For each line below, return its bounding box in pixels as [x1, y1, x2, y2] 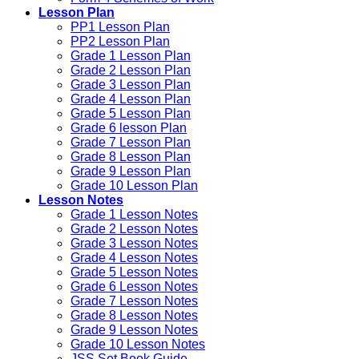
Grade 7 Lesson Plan [71, 135, 191, 150]
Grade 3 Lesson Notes [71, 236, 198, 251]
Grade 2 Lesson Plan [71, 63, 191, 78]
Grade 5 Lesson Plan [71, 107, 191, 121]
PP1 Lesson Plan [71, 20, 170, 34]
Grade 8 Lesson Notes [71, 309, 198, 323]
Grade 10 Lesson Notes [71, 337, 205, 352]
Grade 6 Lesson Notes [71, 280, 198, 294]
